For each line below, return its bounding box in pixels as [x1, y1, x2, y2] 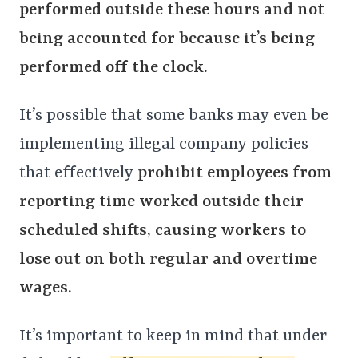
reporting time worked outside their [19, 193, 304, 213]
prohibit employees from [137, 164, 332, 184]
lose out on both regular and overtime [19, 250, 317, 270]
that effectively [19, 164, 137, 184]
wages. [19, 279, 72, 299]
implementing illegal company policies [19, 135, 308, 155]
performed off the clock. [19, 58, 208, 78]
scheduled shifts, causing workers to [19, 221, 306, 241]
